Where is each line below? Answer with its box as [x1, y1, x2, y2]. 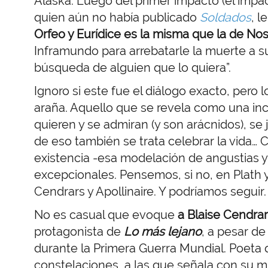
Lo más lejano [124, 224, 202, 239]
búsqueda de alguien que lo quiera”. [34, 60, 231, 75]
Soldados [200, 10, 251, 25]
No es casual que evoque [34, 207, 178, 222]
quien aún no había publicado [34, 10, 200, 25]
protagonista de [34, 224, 124, 239]
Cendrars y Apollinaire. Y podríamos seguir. [34, 184, 266, 199]
